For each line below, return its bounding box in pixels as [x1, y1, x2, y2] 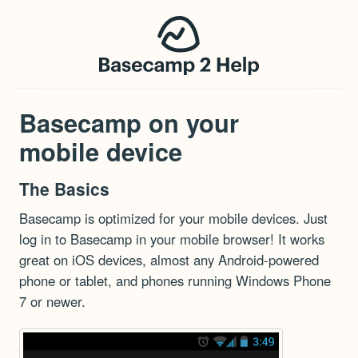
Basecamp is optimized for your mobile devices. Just [19, 209, 328, 229]
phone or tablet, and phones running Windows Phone [19, 271, 331, 291]
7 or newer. [19, 292, 86, 312]
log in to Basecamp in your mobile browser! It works [19, 229, 324, 249]
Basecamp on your [19, 105, 239, 140]
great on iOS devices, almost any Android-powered [19, 250, 319, 270]
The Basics [19, 177, 109, 201]
